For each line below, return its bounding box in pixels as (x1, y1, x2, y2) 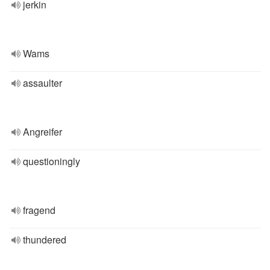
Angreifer (23, 125, 62, 139)
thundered (23, 233, 66, 246)
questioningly (23, 154, 80, 168)
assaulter (23, 76, 62, 90)
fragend (23, 203, 55, 217)
